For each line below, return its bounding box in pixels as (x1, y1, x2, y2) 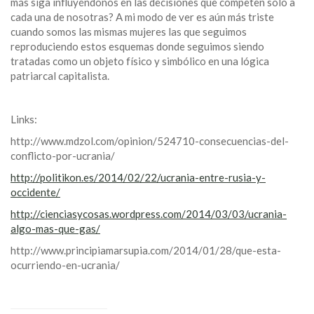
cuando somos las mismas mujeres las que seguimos (11, 25, 247, 39)
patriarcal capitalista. (11, 69, 109, 83)
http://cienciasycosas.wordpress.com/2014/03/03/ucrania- (11, 207, 287, 221)
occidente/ (11, 186, 60, 199)
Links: (11, 113, 37, 126)
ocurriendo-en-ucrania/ (11, 259, 120, 272)
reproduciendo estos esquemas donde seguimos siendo (11, 40, 264, 53)
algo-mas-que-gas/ (11, 222, 100, 235)
